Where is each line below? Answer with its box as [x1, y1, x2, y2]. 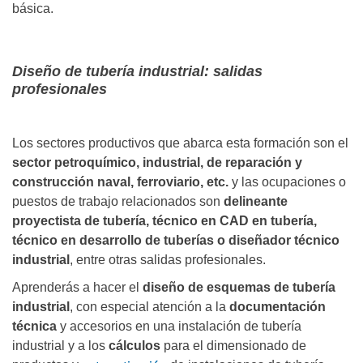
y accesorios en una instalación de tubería [57, 319, 301, 334]
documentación [229, 300, 326, 314]
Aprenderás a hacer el [12, 280, 143, 295]
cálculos [105, 339, 160, 353]
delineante [224, 194, 288, 209]
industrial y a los [12, 339, 105, 353]
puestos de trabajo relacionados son [12, 194, 224, 209]
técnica [12, 319, 57, 334]
